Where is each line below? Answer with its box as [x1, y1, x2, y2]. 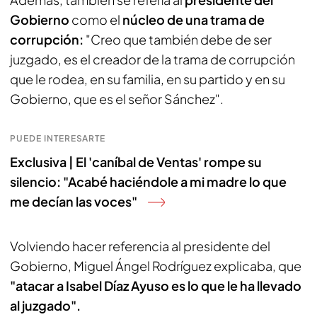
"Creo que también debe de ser [86, 31, 272, 47]
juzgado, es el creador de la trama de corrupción [10, 51, 295, 67]
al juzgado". [10, 297, 81, 313]
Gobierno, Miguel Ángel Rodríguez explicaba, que [10, 258, 301, 274]
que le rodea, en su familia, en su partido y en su [10, 71, 285, 87]
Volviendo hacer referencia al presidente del [10, 238, 270, 254]
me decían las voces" [10, 193, 137, 209]
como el [69, 11, 120, 28]
